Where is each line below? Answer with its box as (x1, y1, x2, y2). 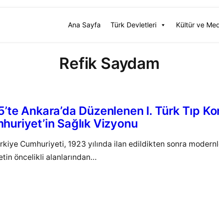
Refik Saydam (59, 54, 160, 73)
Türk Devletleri (110, 20, 156, 29)
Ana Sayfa (68, 20, 101, 29)
